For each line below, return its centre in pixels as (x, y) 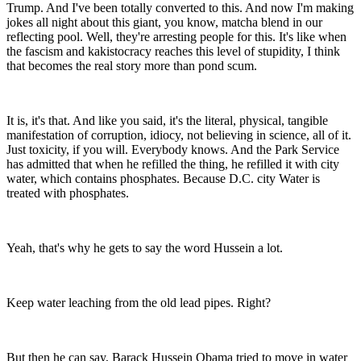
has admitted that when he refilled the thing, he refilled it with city (173, 164)
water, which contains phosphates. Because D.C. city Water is (163, 179)
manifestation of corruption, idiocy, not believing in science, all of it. (179, 135)
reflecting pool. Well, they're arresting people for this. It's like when (176, 37)
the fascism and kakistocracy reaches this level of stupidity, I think (173, 52)
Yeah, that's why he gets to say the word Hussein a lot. (145, 248)
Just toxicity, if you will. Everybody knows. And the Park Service (173, 150)
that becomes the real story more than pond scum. (132, 66)
